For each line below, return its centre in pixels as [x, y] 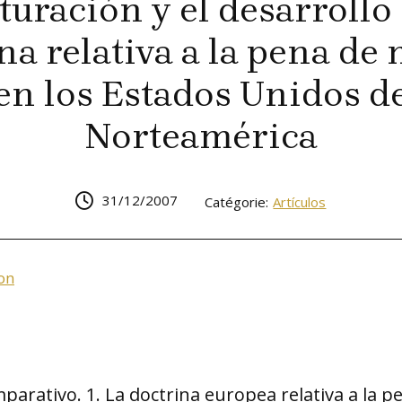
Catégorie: [237, 202]
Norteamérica [201, 136]
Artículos [300, 202]
